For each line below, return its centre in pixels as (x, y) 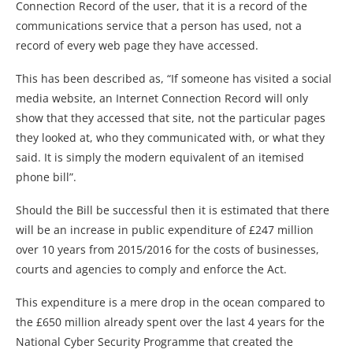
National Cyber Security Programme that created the (154, 341)
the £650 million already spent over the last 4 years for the (170, 321)
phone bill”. (46, 176)
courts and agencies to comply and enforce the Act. (151, 269)
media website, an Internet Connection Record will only (162, 98)
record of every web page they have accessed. (137, 45)
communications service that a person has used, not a (159, 25)
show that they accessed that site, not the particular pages (171, 117)
